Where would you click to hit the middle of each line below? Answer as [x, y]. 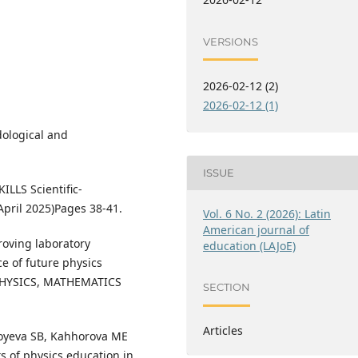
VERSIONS [231, 41]
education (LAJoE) [250, 245]
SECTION [227, 287]
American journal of [257, 229]
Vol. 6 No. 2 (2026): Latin [267, 213]
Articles [223, 330]
